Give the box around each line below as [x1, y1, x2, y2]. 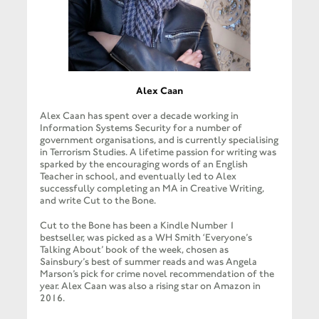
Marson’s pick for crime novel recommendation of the [39, 268, 274, 281]
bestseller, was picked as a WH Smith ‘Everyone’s [39, 231, 252, 244]
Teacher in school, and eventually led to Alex [39, 170, 236, 183]
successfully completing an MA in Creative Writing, [39, 182, 264, 195]
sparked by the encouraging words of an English [39, 158, 248, 171]
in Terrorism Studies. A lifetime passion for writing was [39, 146, 276, 159]
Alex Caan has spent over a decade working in [39, 110, 239, 122]
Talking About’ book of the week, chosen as [39, 244, 229, 256]
